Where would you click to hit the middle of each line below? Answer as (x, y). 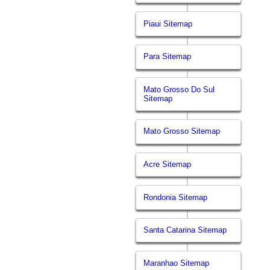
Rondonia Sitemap (176, 197)
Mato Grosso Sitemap (182, 131)
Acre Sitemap (168, 164)
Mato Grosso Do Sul (179, 89)
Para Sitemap (168, 57)
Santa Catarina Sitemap (185, 230)
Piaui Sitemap (168, 24)
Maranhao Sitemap (177, 263)
